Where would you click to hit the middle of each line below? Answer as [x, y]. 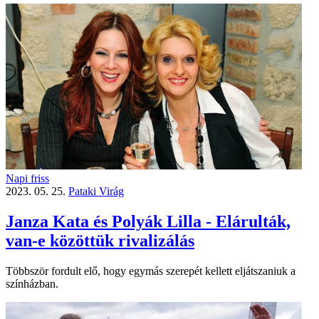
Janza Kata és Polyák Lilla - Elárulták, [148, 222]
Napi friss [27, 179]
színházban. [32, 284]
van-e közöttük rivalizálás [100, 241]
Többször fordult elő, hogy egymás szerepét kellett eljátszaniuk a [151, 271]
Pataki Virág [96, 192]
